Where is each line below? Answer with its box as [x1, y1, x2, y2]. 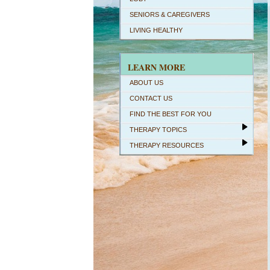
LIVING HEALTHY [130, 27, 183, 34]
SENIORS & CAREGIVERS [130, 11, 210, 18]
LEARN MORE [128, 61, 185, 74]
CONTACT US [130, 95, 172, 102]
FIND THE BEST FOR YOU [130, 110, 212, 118]
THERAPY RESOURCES [130, 142, 204, 149]
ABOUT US [130, 79, 163, 86]
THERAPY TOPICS [130, 126, 187, 133]
